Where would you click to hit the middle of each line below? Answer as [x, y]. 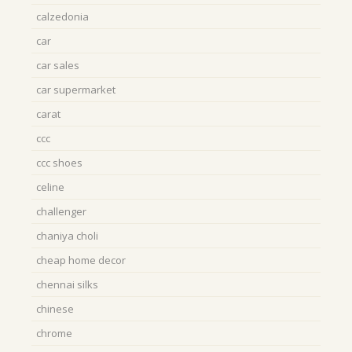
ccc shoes [59, 163]
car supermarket [76, 90]
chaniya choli [67, 236]
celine [50, 187]
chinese [55, 309]
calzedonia [62, 16]
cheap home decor [81, 260]
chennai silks [67, 284]
